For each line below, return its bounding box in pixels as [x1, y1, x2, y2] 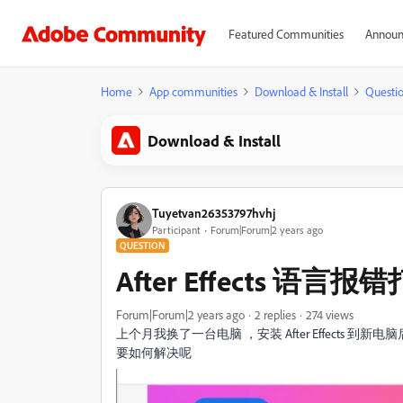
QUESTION [120, 239, 166, 252]
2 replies [255, 307, 296, 322]
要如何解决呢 [116, 345, 194, 360]
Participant [152, 222, 201, 237]
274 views [306, 307, 354, 322]
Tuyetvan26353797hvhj [152, 204, 275, 220]
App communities [149, 84, 237, 99]
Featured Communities [228, 26, 344, 41]
